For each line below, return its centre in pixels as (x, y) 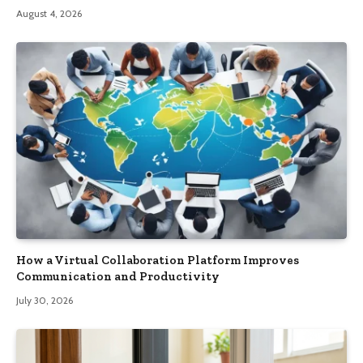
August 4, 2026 (49, 13)
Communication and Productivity (118, 276)
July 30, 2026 (45, 300)
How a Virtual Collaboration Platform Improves (158, 260)
